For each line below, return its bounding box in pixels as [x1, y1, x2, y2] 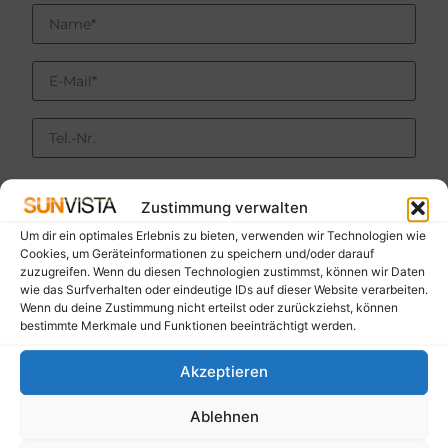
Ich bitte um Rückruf [50, 180, 195, 199]
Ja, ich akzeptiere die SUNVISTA [50, 326, 270, 345]
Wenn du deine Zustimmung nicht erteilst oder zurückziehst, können [20, 299, 398, 315]
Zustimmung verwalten [140, 197, 308, 217]
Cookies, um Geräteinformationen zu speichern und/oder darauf [20, 245, 374, 261]
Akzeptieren [180, 362, 268, 382]
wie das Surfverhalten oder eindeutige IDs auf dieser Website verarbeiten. [20, 281, 428, 297]
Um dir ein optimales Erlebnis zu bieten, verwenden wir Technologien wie [20, 227, 426, 243]
